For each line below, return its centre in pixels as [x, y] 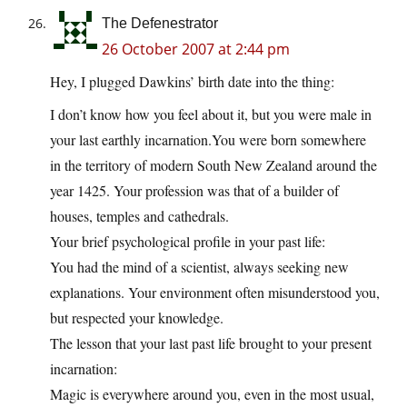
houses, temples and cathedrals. [139, 216]
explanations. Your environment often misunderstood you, [215, 293]
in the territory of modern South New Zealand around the [213, 165]
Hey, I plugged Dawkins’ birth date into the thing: [192, 82]
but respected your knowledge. [137, 318]
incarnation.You [190, 140]
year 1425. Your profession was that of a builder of [194, 191]
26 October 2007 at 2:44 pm [196, 50]
